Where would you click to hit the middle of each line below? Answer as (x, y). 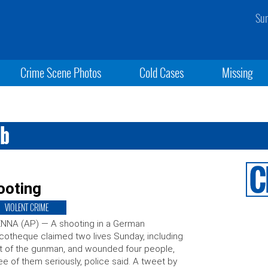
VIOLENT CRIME (26, 207)
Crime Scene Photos (60, 72)
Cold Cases (161, 72)
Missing (238, 72)
